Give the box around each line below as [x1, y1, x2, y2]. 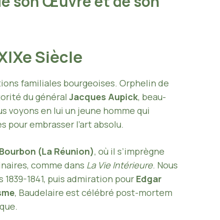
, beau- [138, 90, 166, 103]
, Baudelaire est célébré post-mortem [15, 186, 172, 198]
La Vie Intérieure [86, 159, 153, 171]
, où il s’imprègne [94, 145, 165, 157]
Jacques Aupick [69, 90, 138, 103]
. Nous [153, 159, 178, 171]
